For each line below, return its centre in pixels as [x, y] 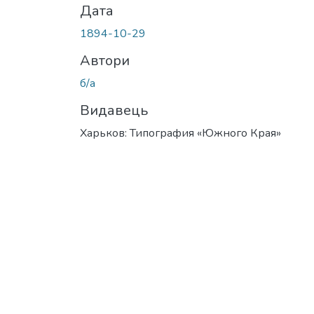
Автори [105, 60]
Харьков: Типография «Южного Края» [180, 133]
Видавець [114, 110]
